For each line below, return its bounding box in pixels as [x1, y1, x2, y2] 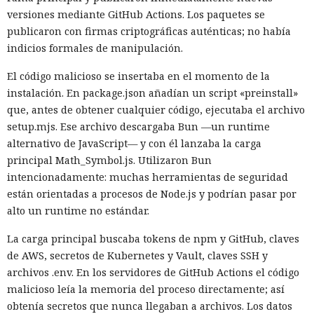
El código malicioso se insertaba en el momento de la [7, 69, 270, 83]
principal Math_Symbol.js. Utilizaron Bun [7, 153, 212, 167]
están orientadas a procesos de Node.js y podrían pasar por [7, 186, 296, 200]
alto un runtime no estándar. [7, 203, 149, 217]
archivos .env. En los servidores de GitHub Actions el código [7, 265, 299, 279]
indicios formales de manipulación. [7, 41, 183, 55]
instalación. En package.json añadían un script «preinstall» [7, 86, 298, 100]
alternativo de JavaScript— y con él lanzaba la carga [7, 136, 261, 150]
